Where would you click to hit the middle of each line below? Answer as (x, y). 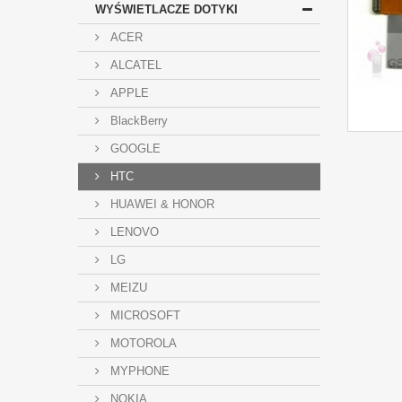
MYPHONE (138, 371)
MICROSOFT (144, 315)
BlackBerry (137, 121)
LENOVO (133, 232)
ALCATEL (134, 65)
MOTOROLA (142, 343)
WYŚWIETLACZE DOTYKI (166, 9)
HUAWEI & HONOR (161, 204)
